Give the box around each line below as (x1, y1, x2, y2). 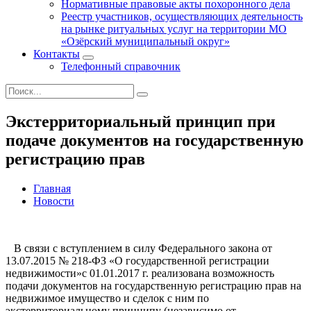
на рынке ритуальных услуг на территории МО (61, 23, 287, 35)
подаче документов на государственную (6, 131, 303, 149)
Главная (33, 182, 71, 194)
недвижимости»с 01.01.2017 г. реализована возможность (6, 267, 274, 279)
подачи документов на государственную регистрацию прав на (6, 279, 301, 292)
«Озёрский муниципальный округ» (61, 35, 230, 47)
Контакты (33, 48, 80, 60)
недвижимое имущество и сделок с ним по (6, 292, 209, 304)
